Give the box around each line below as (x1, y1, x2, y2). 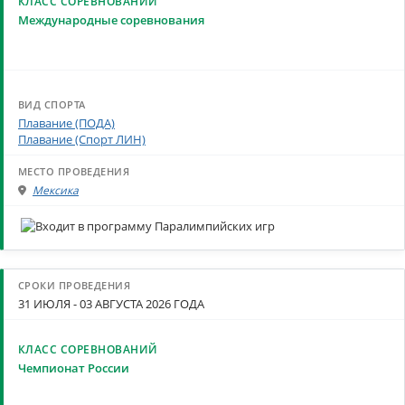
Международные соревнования (18, 11, 204, 28)
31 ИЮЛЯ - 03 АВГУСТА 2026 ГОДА (18, 296, 204, 313)
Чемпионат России (18, 360, 129, 377)
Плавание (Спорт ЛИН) (18, 130, 146, 147)
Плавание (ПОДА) (18, 114, 115, 131)
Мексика (33, 182, 79, 198)
